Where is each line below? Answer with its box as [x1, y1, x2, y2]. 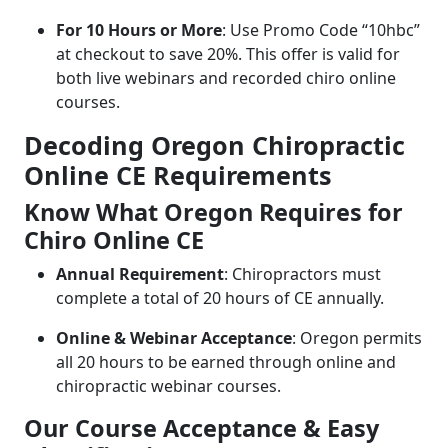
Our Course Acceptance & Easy [24, 411, 379, 444]
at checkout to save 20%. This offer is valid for [56, 42, 400, 65]
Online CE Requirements [24, 157, 332, 192]
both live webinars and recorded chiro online [56, 66, 396, 89]
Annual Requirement [56, 262, 224, 285]
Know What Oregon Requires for [24, 195, 403, 228]
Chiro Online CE [24, 223, 204, 256]
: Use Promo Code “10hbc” [222, 18, 420, 41]
